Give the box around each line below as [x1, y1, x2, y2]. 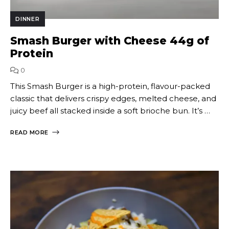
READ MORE [10, 128, 49, 136]
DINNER [15, 15, 40, 22]
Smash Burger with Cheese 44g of [10, 34, 209, 47]
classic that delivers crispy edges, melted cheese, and [10, 93, 216, 103]
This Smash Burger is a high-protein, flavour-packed [10, 81, 210, 91]
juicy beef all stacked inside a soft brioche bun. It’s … [10, 105, 210, 116]
